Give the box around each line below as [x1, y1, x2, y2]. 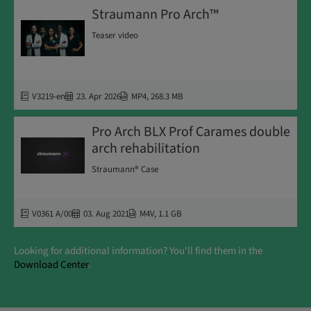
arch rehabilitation [92, 138, 200, 158]
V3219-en [32, 90, 65, 103]
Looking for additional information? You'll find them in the [14, 243, 262, 258]
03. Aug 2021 [83, 207, 129, 220]
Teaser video [92, 28, 138, 42]
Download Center [14, 257, 88, 272]
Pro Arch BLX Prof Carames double [92, 121, 290, 142]
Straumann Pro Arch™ [92, 4, 219, 24]
